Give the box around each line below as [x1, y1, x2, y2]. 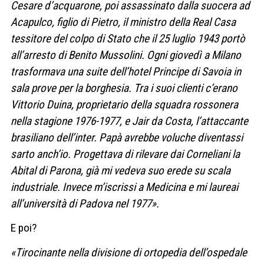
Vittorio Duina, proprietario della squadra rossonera [11, 98, 238, 112]
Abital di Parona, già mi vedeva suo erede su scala [11, 164, 230, 178]
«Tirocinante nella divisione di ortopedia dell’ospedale [11, 245, 247, 259]
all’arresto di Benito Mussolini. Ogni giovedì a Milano [11, 48, 241, 62]
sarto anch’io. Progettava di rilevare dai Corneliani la [11, 147, 240, 161]
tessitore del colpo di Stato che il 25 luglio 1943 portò [11, 32, 245, 46]
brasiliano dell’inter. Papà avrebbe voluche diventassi [11, 131, 243, 145]
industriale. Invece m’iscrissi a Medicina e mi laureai [11, 180, 238, 194]
